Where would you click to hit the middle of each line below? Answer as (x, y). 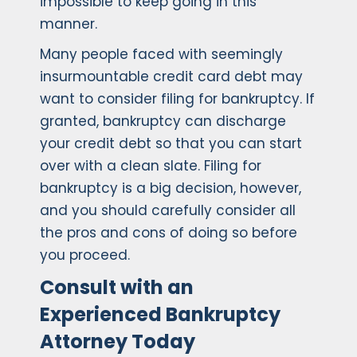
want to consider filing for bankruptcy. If (177, 99)
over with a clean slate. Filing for (151, 166)
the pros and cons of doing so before (169, 233)
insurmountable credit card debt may (171, 77)
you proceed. (85, 255)
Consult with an (117, 288)
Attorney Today (118, 342)
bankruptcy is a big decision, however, (171, 188)
